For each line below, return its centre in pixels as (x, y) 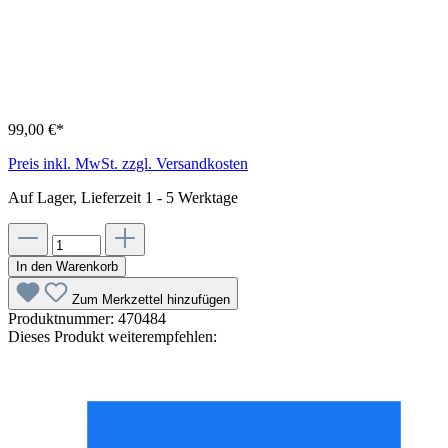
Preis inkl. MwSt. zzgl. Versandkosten (128, 163)
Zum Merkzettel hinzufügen (151, 299)
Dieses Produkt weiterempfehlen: (112, 336)
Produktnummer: (63, 318)
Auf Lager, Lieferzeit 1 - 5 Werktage (123, 197)
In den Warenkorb (67, 266)
